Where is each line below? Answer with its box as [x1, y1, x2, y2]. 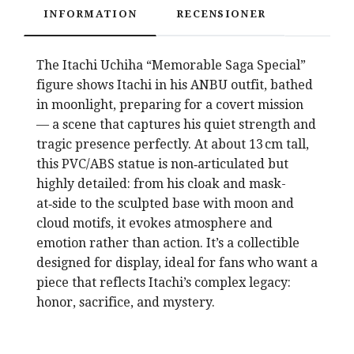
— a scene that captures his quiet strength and [36, 116, 316, 132]
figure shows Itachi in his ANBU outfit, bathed [36, 77, 313, 92]
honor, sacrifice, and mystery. [36, 294, 215, 310]
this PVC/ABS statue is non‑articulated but [36, 156, 288, 171]
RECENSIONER [176, 7, 266, 20]
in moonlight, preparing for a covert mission [36, 96, 303, 112]
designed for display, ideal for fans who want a [36, 254, 318, 270]
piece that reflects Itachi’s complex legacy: [36, 274, 291, 290]
